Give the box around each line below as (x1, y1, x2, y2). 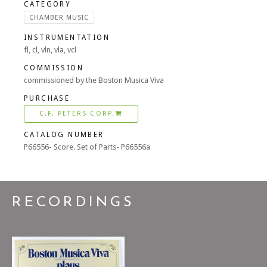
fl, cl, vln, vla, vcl (24, 45, 76, 54)
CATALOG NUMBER (24, 131, 104, 139)
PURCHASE (24, 94, 70, 103)
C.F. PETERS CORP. (39, 110, 116, 117)
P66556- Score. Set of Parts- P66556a (24, 142, 150, 151)
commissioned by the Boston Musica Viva (24, 76, 164, 85)
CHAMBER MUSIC (29, 14, 89, 21)
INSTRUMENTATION (24, 33, 110, 42)
